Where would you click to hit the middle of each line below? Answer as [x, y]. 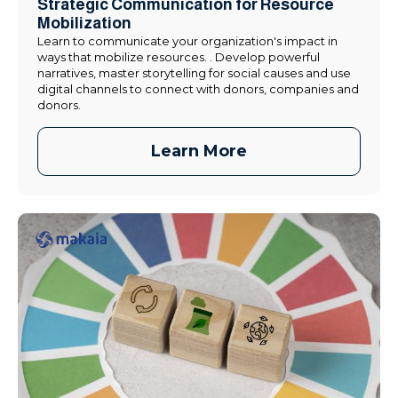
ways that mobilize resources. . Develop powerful [179, 56]
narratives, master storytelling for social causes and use [194, 72]
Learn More [199, 151]
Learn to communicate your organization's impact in [187, 40]
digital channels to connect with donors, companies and [198, 88]
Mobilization [84, 23]
